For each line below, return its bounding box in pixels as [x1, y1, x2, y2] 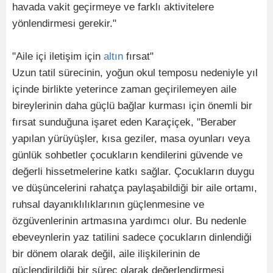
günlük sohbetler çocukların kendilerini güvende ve [12, 149, 243, 161]
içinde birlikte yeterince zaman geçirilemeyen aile [12, 83, 236, 95]
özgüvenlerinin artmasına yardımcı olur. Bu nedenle [12, 214, 246, 227]
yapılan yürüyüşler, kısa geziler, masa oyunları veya [12, 132, 250, 144]
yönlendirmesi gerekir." [12, 17, 116, 29]
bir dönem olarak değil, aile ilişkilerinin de [12, 247, 200, 260]
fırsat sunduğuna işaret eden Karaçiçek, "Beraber [12, 116, 236, 128]
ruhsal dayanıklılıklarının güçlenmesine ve [12, 198, 204, 210]
